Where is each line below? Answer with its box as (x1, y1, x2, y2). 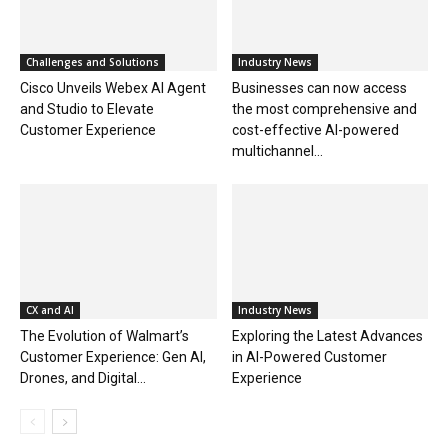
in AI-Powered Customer (231, 349, 387, 366)
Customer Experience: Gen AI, (20, 349, 206, 366)
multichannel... (231, 143, 323, 160)
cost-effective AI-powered (231, 122, 399, 139)
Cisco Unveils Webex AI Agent (20, 80, 206, 97)
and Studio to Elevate (20, 101, 154, 118)
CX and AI (26, 303, 74, 318)
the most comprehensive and (231, 101, 417, 118)
